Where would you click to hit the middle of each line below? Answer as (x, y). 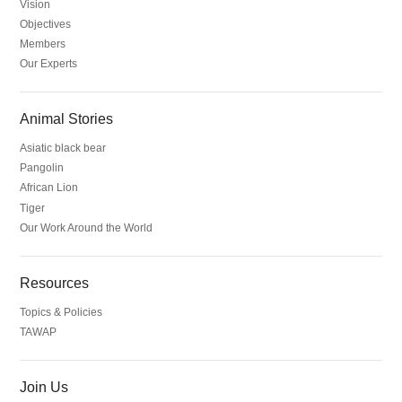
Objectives (46, 24)
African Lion (49, 188)
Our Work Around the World (87, 227)
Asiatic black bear (63, 149)
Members (43, 44)
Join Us (44, 387)
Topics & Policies (61, 313)
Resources (55, 282)
